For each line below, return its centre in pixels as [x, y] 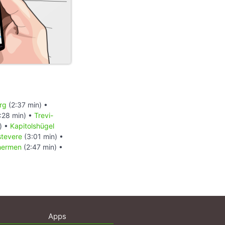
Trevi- [44, 115]
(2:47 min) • [42, 147]
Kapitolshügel [32, 126]
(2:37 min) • [27, 104]
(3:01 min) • [43, 136]
